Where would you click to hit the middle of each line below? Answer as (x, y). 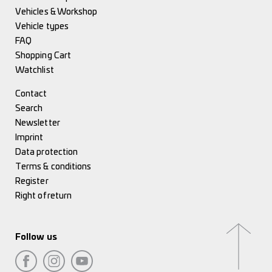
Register (32, 181)
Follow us (36, 237)
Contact (31, 94)
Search (29, 108)
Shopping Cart (43, 56)
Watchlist (35, 70)
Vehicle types (42, 26)
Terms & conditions (53, 167)
